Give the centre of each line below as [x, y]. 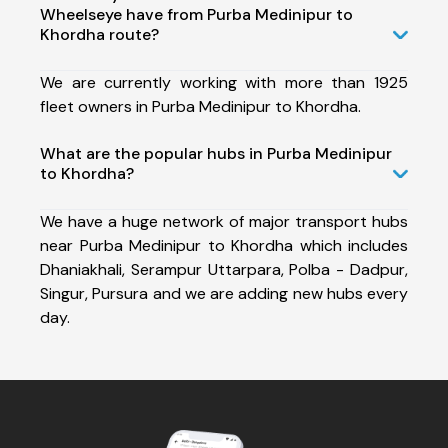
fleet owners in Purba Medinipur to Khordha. [200, 106]
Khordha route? [99, 34]
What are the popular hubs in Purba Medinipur [216, 153]
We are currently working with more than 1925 [224, 82]
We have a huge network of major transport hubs [224, 221]
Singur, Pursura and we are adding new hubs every [224, 293]
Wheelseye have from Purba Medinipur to [196, 14]
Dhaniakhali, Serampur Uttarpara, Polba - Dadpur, [224, 269]
